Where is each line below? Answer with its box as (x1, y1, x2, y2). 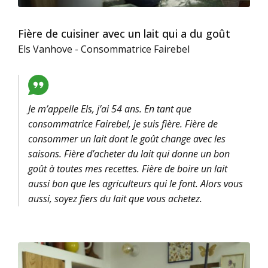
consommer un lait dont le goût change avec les (28, 132, 226, 145)
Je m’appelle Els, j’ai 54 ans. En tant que (28, 102, 191, 115)
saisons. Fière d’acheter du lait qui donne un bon (28, 147, 230, 160)
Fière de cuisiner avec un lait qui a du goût (18, 26, 230, 41)
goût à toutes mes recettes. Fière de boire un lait (28, 162, 227, 175)
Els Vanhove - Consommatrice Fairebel (18, 42, 190, 56)
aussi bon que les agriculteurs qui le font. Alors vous (28, 177, 243, 190)
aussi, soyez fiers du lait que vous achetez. (28, 192, 202, 205)
